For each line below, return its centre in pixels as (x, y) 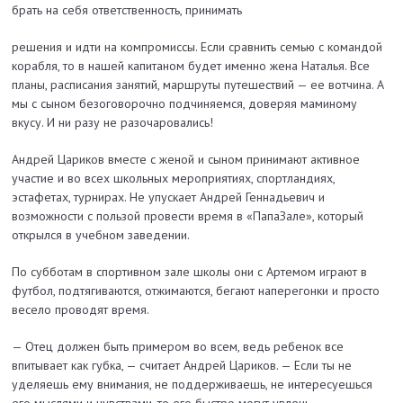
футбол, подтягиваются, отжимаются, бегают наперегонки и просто (196, 291)
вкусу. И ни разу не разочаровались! (113, 123)
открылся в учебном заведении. (101, 235)
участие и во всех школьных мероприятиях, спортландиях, (174, 179)
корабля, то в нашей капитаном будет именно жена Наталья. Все (191, 66)
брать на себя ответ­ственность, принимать (127, 10)
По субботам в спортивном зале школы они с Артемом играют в (190, 272)
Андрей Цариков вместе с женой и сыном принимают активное (186, 160)
